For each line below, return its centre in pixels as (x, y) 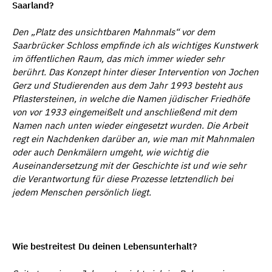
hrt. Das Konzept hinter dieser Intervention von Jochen (145, 72)
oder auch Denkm (49, 152)
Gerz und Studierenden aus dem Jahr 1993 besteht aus (127, 86)
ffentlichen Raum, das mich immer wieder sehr (127, 59)
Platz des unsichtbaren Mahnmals (105, 32)
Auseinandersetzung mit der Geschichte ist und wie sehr (129, 166)
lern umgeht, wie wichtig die (149, 152)
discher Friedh (207, 99)
